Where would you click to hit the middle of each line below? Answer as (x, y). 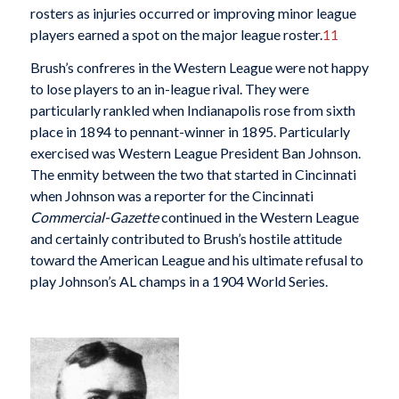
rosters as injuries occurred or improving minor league (193, 12)
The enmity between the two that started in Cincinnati (193, 175)
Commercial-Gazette (94, 217)
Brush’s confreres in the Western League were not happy (199, 68)
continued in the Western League (258, 217)
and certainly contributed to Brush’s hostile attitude (186, 239)
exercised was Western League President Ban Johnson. (195, 153)
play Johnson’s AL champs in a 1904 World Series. (179, 281)
